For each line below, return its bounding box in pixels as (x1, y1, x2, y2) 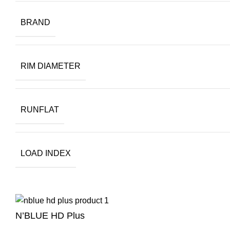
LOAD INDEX (21, 149, 71, 158)
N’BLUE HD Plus (15, 210, 85, 221)
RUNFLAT (21, 105, 59, 114)
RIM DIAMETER (21, 62, 81, 71)
